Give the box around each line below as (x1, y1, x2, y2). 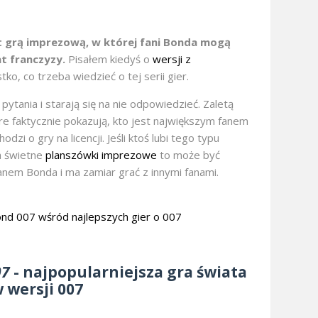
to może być (157, 148, 220, 163)
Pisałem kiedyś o (65, 52, 153, 67)
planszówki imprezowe (45, 148, 157, 163)
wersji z (153, 52, 191, 67)
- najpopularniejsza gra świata (10, 262, 248, 283)
